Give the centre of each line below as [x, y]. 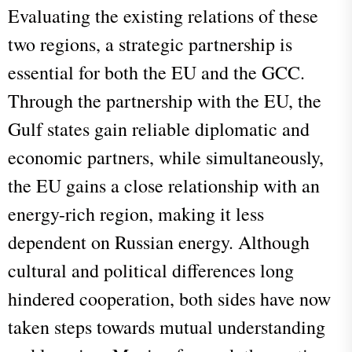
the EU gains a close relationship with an [164, 185]
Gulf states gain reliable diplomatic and [159, 128]
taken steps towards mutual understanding [167, 326]
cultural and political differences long [151, 270]
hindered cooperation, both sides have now [169, 298]
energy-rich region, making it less [136, 213]
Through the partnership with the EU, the [165, 100]
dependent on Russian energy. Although [159, 242]
